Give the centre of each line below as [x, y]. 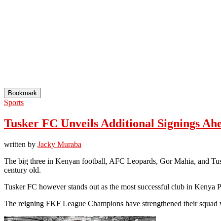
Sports [14, 102]
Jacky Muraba [59, 144]
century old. [22, 170]
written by [21, 144]
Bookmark [22, 93]
